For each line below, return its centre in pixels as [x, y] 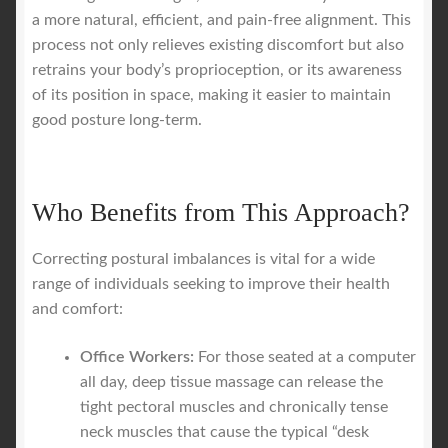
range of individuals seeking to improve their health [211, 284]
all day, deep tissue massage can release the [231, 382]
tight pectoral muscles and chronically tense [234, 407]
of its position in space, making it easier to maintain [211, 95]
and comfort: [77, 309]
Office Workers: [137, 357]
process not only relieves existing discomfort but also [218, 45]
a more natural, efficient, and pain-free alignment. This [221, 20]
